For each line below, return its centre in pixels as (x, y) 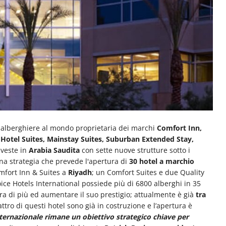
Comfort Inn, (179, 128)
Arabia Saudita (54, 150)
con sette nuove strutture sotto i (135, 150)
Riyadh (80, 173)
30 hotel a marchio (162, 161)
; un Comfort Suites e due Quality (148, 173)
